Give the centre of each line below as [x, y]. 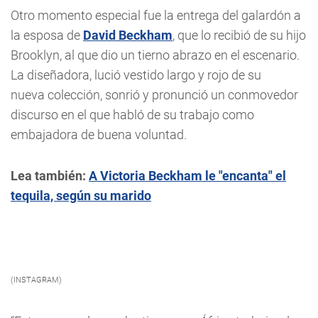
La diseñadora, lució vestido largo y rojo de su [136, 75]
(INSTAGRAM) [36, 280]
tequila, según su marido [81, 196]
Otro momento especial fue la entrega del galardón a [156, 15]
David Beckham [128, 35]
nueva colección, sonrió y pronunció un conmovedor [154, 95]
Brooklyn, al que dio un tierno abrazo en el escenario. [155, 55]
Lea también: [50, 176]
